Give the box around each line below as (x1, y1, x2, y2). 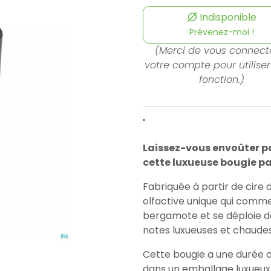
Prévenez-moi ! (189, 26, 254, 38)
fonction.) (199, 73, 244, 87)
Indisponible (197, 10, 256, 24)
